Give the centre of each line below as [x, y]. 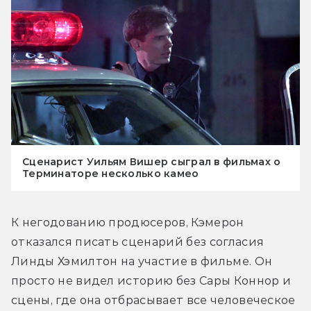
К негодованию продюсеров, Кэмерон [128, 223]
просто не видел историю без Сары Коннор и [151, 281]
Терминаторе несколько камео [111, 174]
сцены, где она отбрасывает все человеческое [153, 301]
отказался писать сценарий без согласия [138, 242]
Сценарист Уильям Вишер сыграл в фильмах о [152, 162]
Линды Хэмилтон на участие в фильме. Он [142, 262]
